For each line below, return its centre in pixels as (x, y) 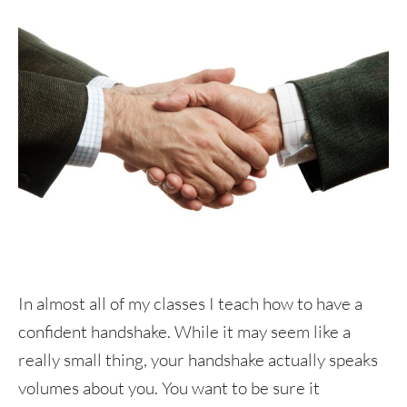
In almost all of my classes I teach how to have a (190, 303)
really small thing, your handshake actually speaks (198, 360)
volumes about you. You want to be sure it (169, 388)
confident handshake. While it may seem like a (184, 332)
